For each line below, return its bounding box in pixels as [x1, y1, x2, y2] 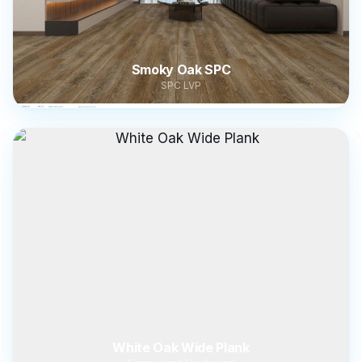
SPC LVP [161, 79, 201, 91]
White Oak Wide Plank [112, 339, 250, 356]
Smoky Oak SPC [131, 61, 231, 78]
